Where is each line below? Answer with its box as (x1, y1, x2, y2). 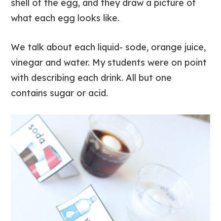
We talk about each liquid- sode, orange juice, (11, 41, 206, 53)
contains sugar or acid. (11, 87, 109, 99)
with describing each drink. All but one (11, 72, 172, 83)
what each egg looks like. (11, 12, 120, 24)
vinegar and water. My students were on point (11, 56, 207, 68)
